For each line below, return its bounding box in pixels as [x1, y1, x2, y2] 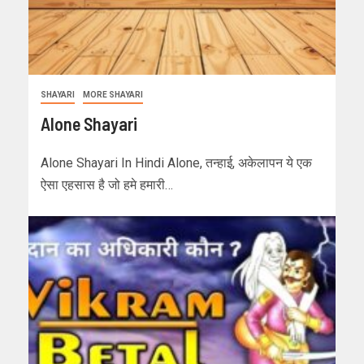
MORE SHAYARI [83, 90, 143, 100]
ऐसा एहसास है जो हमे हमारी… [41, 177, 173, 193]
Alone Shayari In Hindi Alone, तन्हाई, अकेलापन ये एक [41, 155, 312, 171]
